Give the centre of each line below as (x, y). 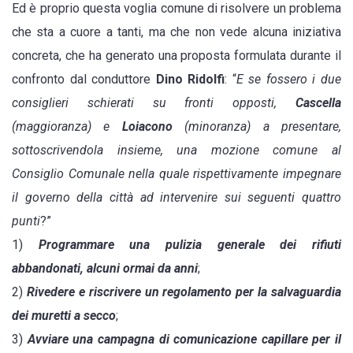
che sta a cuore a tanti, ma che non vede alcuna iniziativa (176, 32)
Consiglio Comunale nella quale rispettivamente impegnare (176, 174)
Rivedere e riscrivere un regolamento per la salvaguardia (184, 292)
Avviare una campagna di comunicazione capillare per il (184, 340)
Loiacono (147, 127)
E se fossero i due (289, 80)
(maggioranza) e (67, 127)
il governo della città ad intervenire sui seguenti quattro (176, 198)
